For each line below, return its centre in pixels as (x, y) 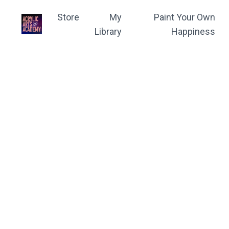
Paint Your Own (185, 17)
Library (108, 31)
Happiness (193, 31)
